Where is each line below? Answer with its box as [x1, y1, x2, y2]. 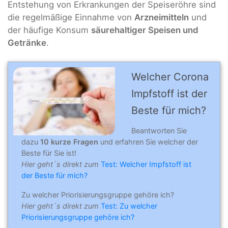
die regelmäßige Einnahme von [8, 12, 134, 22]
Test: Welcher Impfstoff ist [101, 160, 191, 169]
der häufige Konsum [8, 24, 91, 35]
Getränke [8, 37, 46, 48]
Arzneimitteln [134, 12, 189, 22]
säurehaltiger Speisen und [91, 24, 198, 35]
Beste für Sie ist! [21, 149, 76, 158]
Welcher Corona [131, 70, 209, 83]
